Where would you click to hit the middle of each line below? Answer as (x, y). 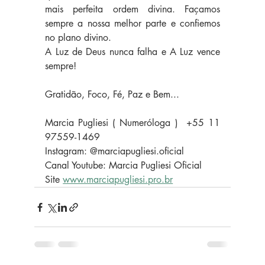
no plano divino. (80, 38)
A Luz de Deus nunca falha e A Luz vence (132, 52)
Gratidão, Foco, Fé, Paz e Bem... (117, 95)
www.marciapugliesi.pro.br (118, 180)
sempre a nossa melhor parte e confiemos (132, 24)
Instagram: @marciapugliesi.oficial (115, 151)
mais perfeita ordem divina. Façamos (132, 9)
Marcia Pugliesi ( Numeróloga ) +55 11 (132, 123)
